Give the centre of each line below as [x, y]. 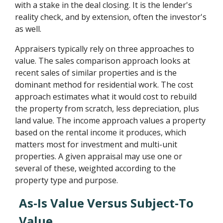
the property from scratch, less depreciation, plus [107, 109]
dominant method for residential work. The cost [104, 85]
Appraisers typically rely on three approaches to [105, 49]
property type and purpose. [67, 180]
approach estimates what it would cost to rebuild [106, 97]
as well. [28, 29]
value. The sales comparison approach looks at [103, 61]
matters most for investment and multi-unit [96, 144]
